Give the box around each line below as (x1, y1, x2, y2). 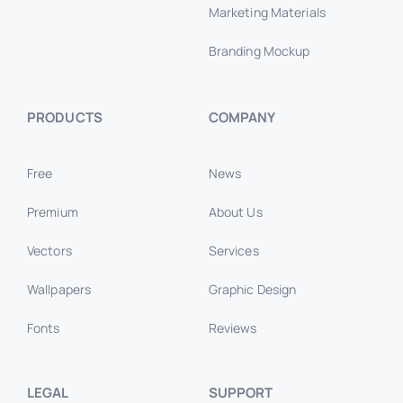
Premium (26, 203, 78, 221)
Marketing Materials (208, 4, 326, 22)
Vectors (26, 242, 72, 260)
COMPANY (208, 108, 276, 128)
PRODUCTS (26, 108, 103, 128)
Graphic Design (208, 281, 297, 299)
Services (208, 242, 259, 260)
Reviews (208, 319, 257, 337)
